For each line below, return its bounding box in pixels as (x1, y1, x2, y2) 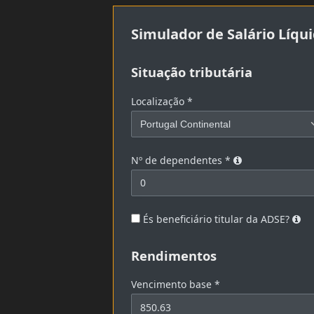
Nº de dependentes (131, 153, 226, 167)
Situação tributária (131, 63, 253, 81)
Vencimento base (131, 278, 215, 292)
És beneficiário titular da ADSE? (140, 212, 293, 226)
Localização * (131, 94, 193, 108)
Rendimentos (131, 246, 217, 264)
